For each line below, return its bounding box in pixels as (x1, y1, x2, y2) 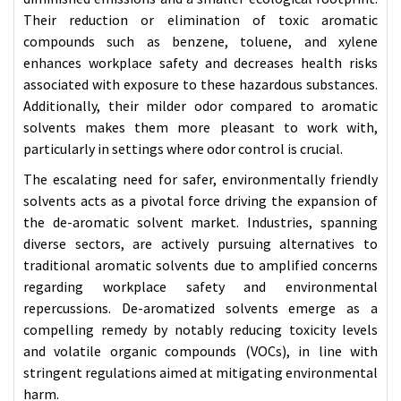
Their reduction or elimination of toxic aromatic (23, 10, 378, 29)
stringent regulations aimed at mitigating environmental (23, 363, 378, 381)
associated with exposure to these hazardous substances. (23, 74, 378, 93)
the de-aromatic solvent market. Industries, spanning (23, 212, 378, 231)
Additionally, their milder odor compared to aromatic (23, 96, 378, 115)
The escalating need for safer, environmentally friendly (23, 169, 378, 188)
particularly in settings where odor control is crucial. (23, 139, 343, 158)
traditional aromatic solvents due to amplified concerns (23, 255, 378, 274)
